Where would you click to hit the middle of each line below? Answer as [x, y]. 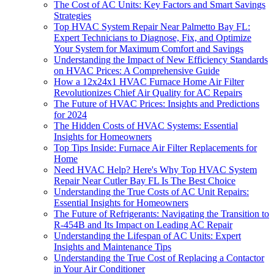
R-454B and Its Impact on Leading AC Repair [143, 224]
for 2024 [70, 114]
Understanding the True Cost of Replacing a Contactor [159, 257]
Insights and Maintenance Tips [113, 246]
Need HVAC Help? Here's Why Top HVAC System [155, 169]
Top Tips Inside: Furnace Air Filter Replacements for [155, 147]
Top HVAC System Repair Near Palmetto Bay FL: [152, 26]
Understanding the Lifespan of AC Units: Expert [147, 235]
